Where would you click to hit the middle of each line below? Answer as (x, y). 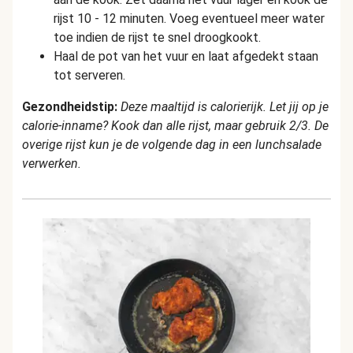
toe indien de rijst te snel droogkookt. (157, 37)
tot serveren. (89, 75)
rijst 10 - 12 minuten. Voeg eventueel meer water (189, 19)
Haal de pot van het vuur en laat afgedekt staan (186, 56)
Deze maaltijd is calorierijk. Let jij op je (223, 107)
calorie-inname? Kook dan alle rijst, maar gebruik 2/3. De (175, 126)
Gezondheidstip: (70, 107)
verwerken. (52, 163)
